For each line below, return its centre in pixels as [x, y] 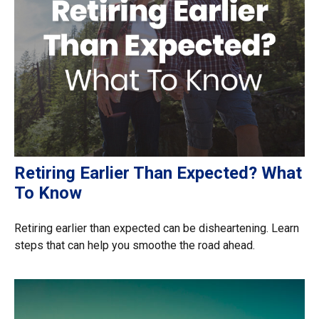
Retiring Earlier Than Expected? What [158, 173]
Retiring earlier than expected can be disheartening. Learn [157, 228]
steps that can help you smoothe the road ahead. [135, 245]
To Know [48, 193]
